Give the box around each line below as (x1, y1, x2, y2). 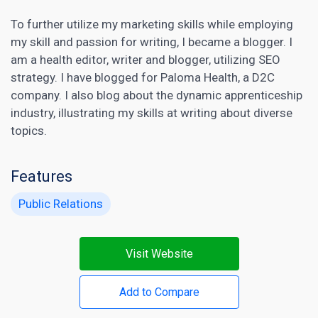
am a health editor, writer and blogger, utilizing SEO (11, 52, 280, 67)
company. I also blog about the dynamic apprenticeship (11, 87, 302, 102)
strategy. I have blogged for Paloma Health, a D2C (11, 70, 275, 84)
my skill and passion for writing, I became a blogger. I (11, 34, 292, 49)
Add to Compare (119, 285, 199, 299)
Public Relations (18, 196, 103, 211)
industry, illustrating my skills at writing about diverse (11, 105, 292, 120)
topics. (11, 123, 47, 138)
